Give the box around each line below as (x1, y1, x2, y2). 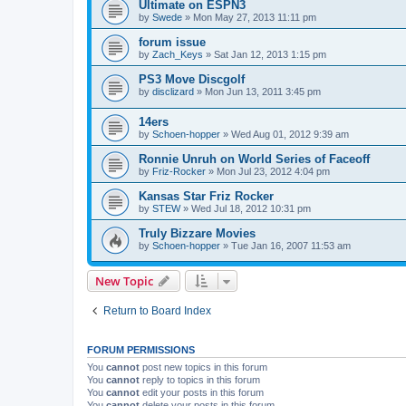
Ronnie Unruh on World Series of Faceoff (139, 151, 370, 166)
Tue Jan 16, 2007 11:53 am (231, 239, 351, 251)
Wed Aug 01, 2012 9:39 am (231, 128, 349, 140)
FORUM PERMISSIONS (87, 344, 195, 356)
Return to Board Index (103, 304, 211, 318)
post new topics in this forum (140, 362, 267, 373)
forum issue (139, 35, 206, 49)
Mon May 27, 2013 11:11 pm (193, 12, 316, 23)
